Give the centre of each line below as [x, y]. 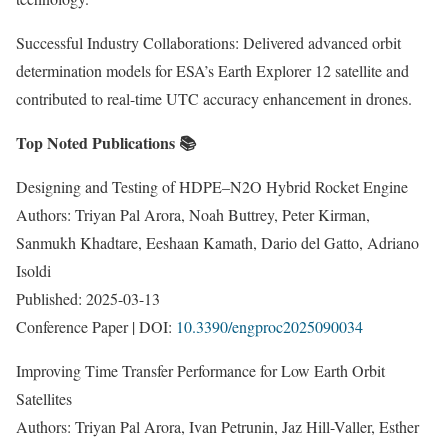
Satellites [44, 398]
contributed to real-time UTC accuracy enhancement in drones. [214, 98]
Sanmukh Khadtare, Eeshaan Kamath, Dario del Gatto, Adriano [217, 242]
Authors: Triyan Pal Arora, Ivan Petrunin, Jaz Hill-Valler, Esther [217, 426]
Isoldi [33, 270]
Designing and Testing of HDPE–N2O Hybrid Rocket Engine [212, 186]
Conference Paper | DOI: [96, 326]
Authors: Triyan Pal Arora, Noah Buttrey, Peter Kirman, [193, 214]
